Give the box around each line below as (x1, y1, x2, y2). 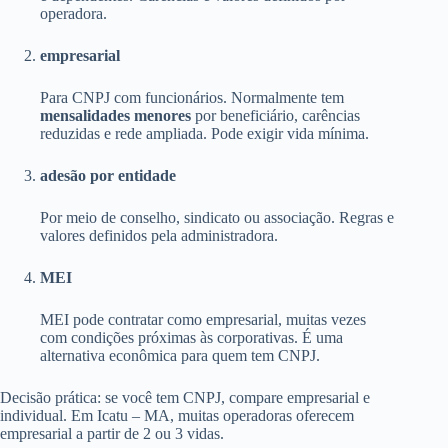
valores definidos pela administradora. (40, 227, 278, 245)
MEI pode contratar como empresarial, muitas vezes (40, 311, 366, 329)
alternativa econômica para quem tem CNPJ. (40, 347, 320, 365)
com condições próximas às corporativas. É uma (40, 329, 343, 347)
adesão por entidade (40, 167, 176, 185)
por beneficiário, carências (191, 107, 360, 125)
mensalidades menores (40, 107, 191, 125)
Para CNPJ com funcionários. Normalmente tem (40, 89, 344, 107)
